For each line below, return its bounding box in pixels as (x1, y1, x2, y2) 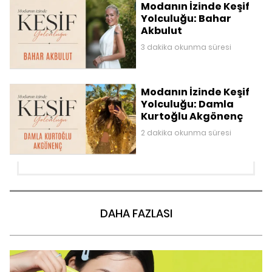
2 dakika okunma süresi (141, 127, 231, 138)
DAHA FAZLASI (100, 205, 172, 221)
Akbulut (141, 23, 182, 38)
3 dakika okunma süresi (141, 41, 231, 52)
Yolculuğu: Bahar (141, 11, 231, 25)
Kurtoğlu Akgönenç (141, 109, 243, 123)
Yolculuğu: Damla (141, 97, 234, 111)
